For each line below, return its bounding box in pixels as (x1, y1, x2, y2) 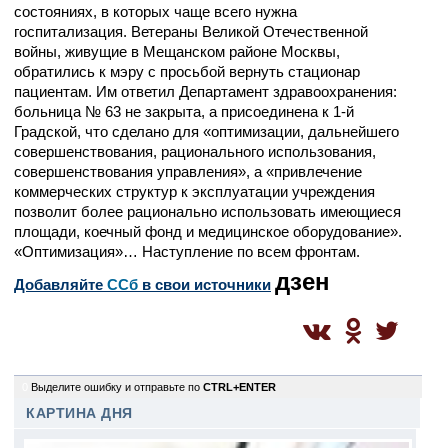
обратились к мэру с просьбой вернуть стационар (14, 63, 360, 80)
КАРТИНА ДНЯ (26, 406, 133, 421)
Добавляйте (14, 276, 107, 293)
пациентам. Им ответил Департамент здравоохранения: (14, 83, 397, 100)
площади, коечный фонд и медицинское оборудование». (14, 223, 402, 240)
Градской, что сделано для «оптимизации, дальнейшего (14, 123, 399, 140)
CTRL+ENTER (203, 381, 276, 393)
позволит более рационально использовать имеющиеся (14, 203, 401, 220)
